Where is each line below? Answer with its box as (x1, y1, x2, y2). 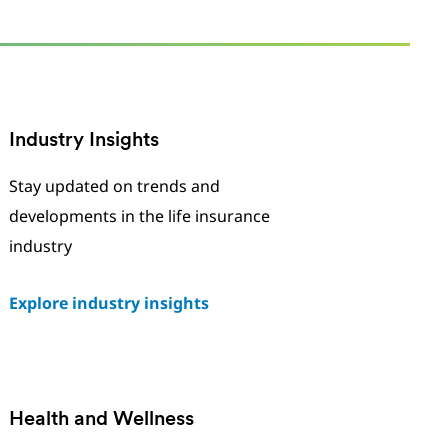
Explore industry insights (8, 292, 209, 314)
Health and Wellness (8, 410, 199, 430)
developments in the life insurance (8, 205, 270, 227)
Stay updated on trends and (8, 175, 220, 197)
